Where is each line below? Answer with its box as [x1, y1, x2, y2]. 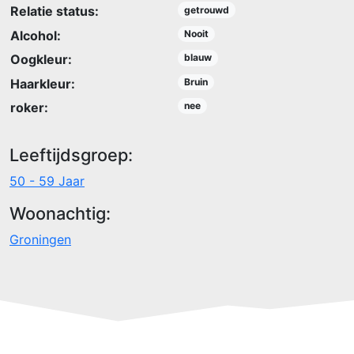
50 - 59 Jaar [9, 173, 85, 189]
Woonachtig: [9, 203, 111, 224]
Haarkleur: [10, 75, 75, 92]
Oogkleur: [10, 51, 72, 68]
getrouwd [183, 3, 229, 16]
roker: [10, 99, 48, 115]
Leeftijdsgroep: [9, 145, 133, 165]
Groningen [9, 232, 71, 247]
